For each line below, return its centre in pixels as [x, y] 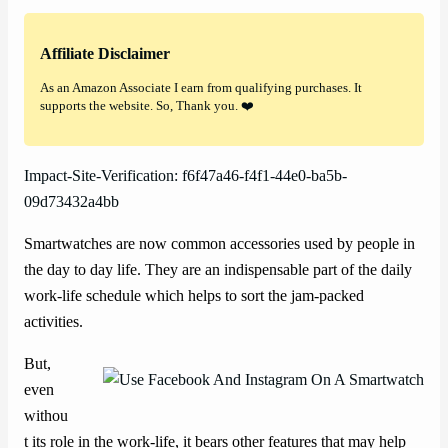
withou [46, 416]
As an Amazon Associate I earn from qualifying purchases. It [201, 87]
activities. [53, 321]
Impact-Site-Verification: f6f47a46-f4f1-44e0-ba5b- [185, 175]
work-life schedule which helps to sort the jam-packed [194, 295]
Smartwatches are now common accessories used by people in [219, 243]
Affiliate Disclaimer [105, 54]
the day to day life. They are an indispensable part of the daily [218, 269]
